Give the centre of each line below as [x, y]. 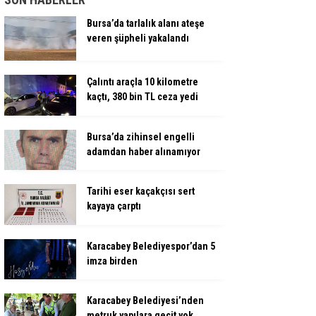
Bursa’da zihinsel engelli [141, 136]
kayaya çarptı [114, 206]
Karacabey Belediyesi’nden [145, 300]
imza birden [112, 261]
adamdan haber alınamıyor [144, 151]
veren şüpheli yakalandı [138, 38]
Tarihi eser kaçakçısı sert [141, 192]
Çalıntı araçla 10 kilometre [142, 82]
